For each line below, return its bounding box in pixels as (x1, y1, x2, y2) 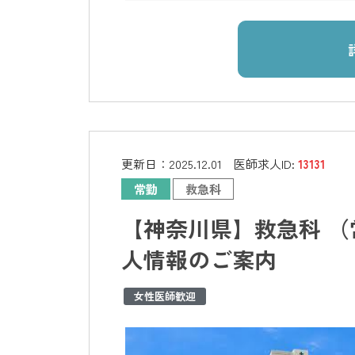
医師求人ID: (234, 155, 298, 173)
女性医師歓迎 (134, 288, 196, 304)
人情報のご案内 (121, 243, 277, 276)
